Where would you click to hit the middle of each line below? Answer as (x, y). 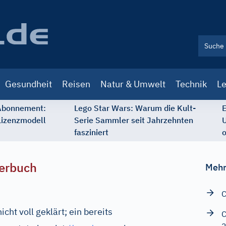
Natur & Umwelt (133, 84)
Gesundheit (29, 84)
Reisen (76, 84)
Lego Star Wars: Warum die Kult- (135, 108)
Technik (191, 84)
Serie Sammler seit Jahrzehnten (134, 120)
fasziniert (91, 132)
